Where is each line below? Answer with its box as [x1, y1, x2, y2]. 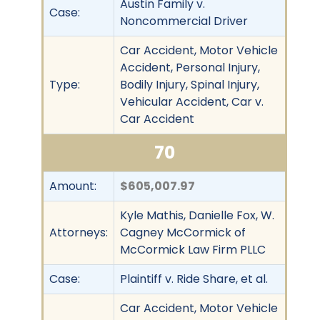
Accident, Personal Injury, [120, 59, 260, 76]
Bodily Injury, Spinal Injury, [120, 76, 259, 93]
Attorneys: [49, 224, 108, 241]
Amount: [49, 177, 96, 194]
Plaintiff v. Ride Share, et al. [120, 270, 268, 287]
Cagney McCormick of [120, 224, 246, 241]
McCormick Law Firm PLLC [120, 241, 266, 258]
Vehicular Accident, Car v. [120, 93, 264, 110]
